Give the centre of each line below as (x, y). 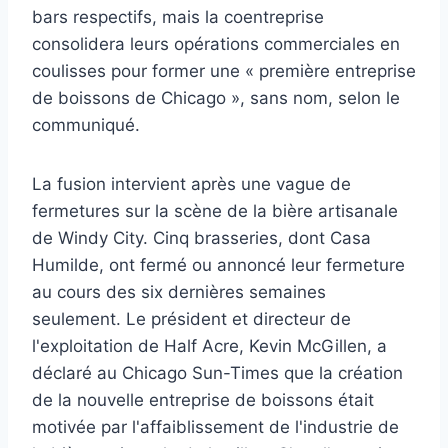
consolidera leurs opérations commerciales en (216, 44)
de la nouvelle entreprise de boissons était (203, 400)
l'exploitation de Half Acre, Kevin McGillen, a (209, 346)
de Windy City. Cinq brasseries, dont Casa (201, 238)
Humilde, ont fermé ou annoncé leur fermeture (218, 265)
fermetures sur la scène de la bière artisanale (215, 211)
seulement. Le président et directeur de (191, 319)
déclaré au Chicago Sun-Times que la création (217, 373)
